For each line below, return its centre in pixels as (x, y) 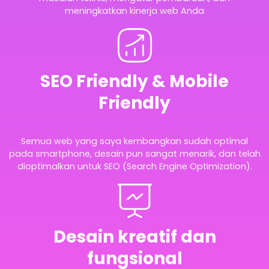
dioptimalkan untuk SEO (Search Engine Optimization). (134, 166)
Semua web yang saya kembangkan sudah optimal (134, 141)
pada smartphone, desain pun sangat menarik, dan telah (134, 153)
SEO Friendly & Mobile (134, 82)
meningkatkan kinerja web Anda (134, 11)
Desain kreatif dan (134, 237)
